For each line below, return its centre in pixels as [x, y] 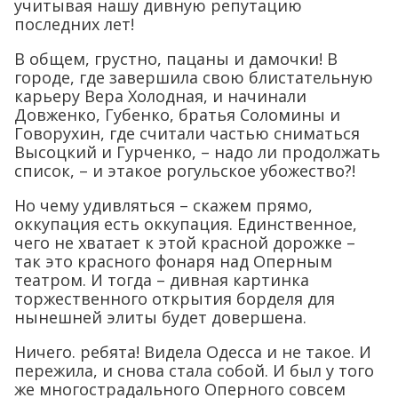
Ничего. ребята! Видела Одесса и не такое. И [193, 352]
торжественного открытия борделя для [175, 299]
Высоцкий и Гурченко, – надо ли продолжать [197, 152]
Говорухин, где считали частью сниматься [187, 134]
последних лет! [74, 24]
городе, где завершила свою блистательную [194, 78]
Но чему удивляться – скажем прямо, [163, 206]
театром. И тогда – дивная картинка [162, 280]
